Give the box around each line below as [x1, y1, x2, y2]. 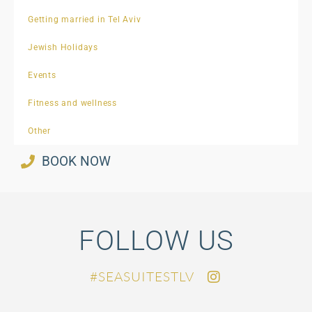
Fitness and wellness [28, 98, 117, 109]
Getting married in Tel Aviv [28, 15, 141, 25]
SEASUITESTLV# [98, 268, 194, 286]
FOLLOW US [78, 224, 234, 258]
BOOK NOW [42, 153, 111, 170]
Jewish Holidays [28, 42, 98, 53]
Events [28, 70, 56, 81]
